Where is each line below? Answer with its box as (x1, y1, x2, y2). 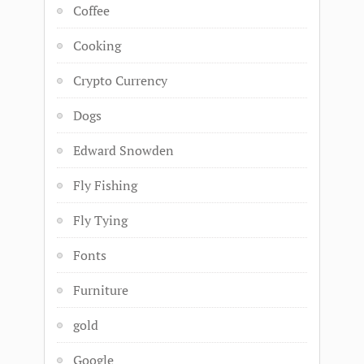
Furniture (73, 281, 128, 299)
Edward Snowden (73, 141, 174, 159)
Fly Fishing (73, 176, 137, 194)
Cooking (73, 37, 121, 54)
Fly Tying (73, 211, 128, 229)
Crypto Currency (73, 71, 167, 89)
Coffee (73, 2, 110, 19)
